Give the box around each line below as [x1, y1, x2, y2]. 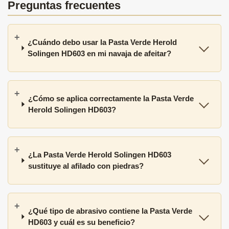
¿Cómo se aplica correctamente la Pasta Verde [28, 94, 194, 103]
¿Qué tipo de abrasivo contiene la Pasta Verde [28, 206, 192, 215]
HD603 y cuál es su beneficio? [28, 217, 135, 226]
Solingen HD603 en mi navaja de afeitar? [28, 49, 172, 58]
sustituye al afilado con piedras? [28, 161, 144, 170]
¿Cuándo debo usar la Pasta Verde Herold [28, 37, 177, 47]
